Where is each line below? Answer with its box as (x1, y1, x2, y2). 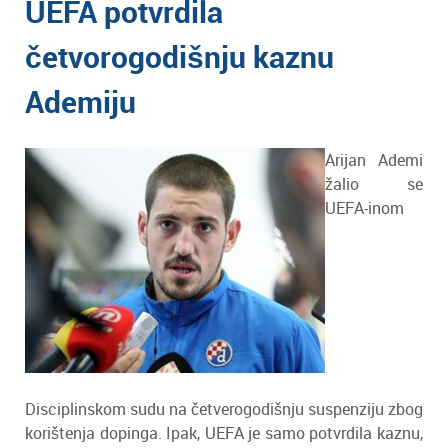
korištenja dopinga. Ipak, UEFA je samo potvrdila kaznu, (25, 422, 423, 444)
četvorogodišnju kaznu (25, 36, 334, 77)
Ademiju (25, 81, 136, 122)
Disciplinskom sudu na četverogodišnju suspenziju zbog (25, 398, 423, 420)
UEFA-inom (325, 197, 404, 219)
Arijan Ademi (325, 149, 423, 171)
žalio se (325, 173, 423, 195)
